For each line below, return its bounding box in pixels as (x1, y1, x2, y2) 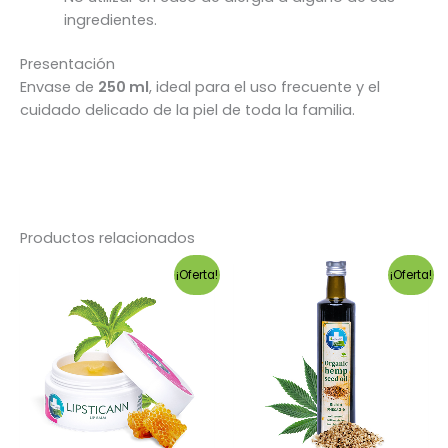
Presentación (20, 54, 115, 75)
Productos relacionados (20, 228, 195, 249)
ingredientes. (63, 9, 157, 30)
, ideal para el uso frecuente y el (149, 77, 380, 98)
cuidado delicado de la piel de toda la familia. (20, 100, 355, 121)
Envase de (20, 77, 98, 98)
